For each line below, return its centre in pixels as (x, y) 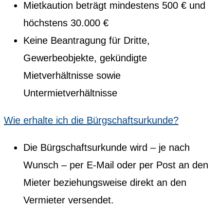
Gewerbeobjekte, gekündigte (85, 58)
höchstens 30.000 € (66, 23)
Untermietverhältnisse (70, 93)
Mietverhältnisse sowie (72, 75)
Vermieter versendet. (69, 200)
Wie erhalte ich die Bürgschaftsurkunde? (91, 120)
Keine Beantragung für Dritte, (87, 40)
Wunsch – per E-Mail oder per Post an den (116, 165)
